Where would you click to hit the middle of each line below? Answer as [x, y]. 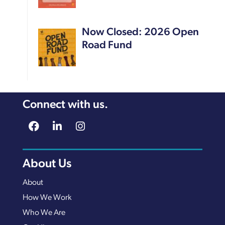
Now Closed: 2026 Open [140, 33]
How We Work [47, 198]
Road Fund [107, 46]
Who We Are [44, 213]
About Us [47, 164]
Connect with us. [65, 105]
